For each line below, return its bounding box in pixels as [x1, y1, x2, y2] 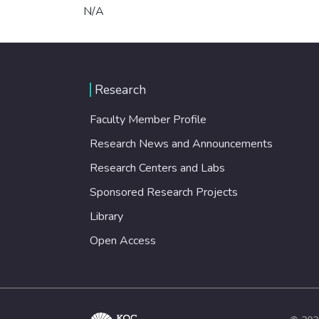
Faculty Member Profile [90, 111, 206, 127]
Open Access [90, 232, 156, 249]
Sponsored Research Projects [90, 184, 238, 200]
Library [90, 208, 123, 224]
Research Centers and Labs [90, 159, 225, 176]
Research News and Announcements [90, 135, 273, 152]
